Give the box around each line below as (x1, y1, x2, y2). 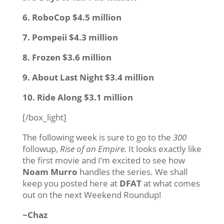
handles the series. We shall (77, 165, 187, 177)
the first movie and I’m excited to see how (22, 154, 185, 166)
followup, (22, 142, 60, 154)
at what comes (141, 177, 200, 189)
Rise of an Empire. (59, 142, 128, 154)
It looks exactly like (128, 142, 201, 154)
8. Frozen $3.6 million (22, 51, 111, 63)
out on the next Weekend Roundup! (22, 188, 161, 200)
